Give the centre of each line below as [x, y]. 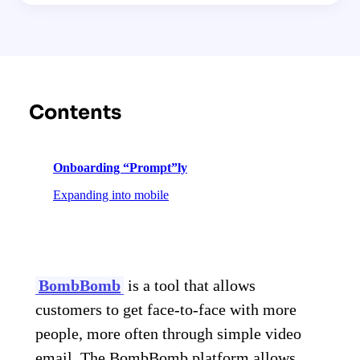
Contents [75, 112]
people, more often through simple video [168, 333]
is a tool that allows [190, 285]
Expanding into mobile [111, 194]
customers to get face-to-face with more [166, 309]
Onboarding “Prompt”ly [120, 167]
